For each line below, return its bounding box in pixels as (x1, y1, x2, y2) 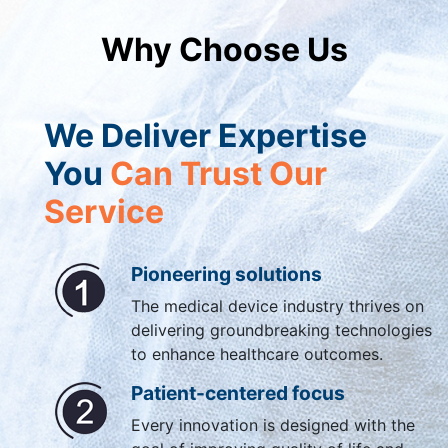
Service (44, 192, 165, 232)
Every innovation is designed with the (130, 415, 415, 436)
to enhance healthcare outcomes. (130, 344, 383, 365)
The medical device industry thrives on (130, 296, 424, 317)
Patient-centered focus (130, 381, 345, 406)
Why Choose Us (100, 30, 348, 70)
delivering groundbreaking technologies (130, 320, 432, 341)
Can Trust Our (110, 154, 328, 194)
